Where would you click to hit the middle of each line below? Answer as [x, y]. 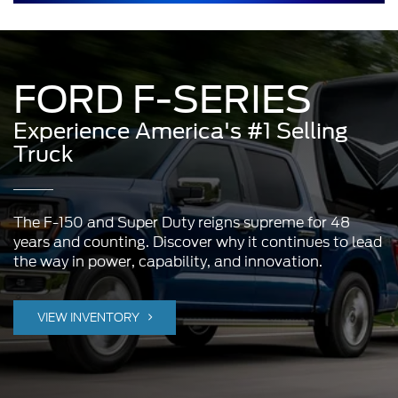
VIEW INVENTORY [90, 318]
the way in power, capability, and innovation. [168, 262]
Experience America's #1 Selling [181, 131]
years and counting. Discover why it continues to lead [198, 243]
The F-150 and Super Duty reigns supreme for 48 [182, 223]
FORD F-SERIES [163, 100]
